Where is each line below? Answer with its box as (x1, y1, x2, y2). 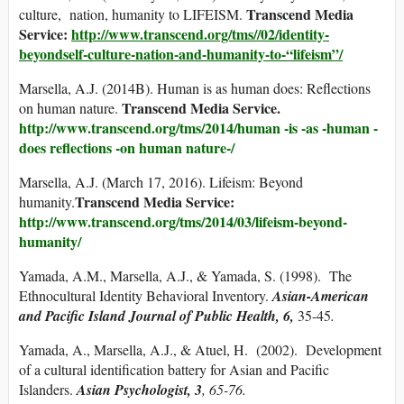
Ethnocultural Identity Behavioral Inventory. (19, 285, 272, 305)
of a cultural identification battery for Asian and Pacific (19, 359, 329, 379)
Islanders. (19, 379, 77, 399)
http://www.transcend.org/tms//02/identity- (71, 23, 329, 44)
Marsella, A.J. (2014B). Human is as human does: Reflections (19, 78, 371, 97)
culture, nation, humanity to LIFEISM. (19, 4, 246, 23)
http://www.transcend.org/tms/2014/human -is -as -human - (19, 116, 378, 138)
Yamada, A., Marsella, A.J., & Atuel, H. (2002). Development (19, 339, 381, 359)
